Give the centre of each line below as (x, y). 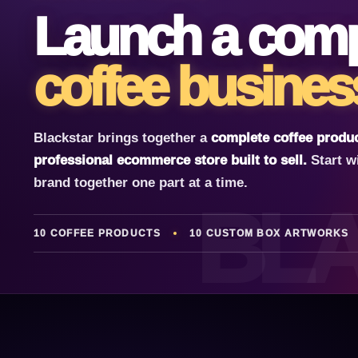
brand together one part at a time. (141, 182)
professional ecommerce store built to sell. (172, 160)
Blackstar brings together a (122, 137)
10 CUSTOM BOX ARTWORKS (269, 233)
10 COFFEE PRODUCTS (97, 233)
